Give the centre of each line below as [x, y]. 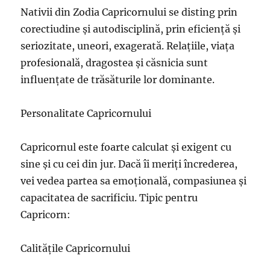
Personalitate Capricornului [86, 114]
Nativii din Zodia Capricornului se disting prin [129, 12]
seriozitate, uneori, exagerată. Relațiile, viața [128, 46]
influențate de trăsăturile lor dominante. [118, 80]
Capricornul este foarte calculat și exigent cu [126, 147]
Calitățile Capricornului [76, 249]
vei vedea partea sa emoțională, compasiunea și [134, 181]
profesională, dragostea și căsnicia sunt [115, 63]
